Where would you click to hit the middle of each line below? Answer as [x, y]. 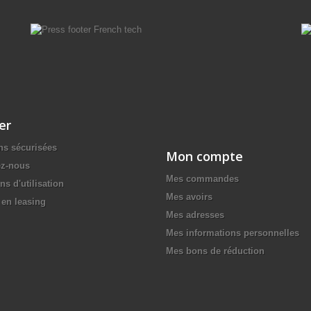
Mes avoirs [189, 196]
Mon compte [204, 156]
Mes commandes [202, 178]
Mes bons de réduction [215, 251]
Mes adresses [195, 215]
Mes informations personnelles [233, 233]
